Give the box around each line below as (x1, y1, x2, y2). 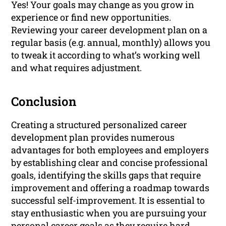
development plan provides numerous (11, 131, 175, 143)
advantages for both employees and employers (11, 143, 209, 156)
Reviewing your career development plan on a (11, 23, 208, 36)
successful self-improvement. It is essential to (11, 194, 205, 206)
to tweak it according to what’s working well (11, 48, 201, 61)
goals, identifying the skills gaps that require (11, 168, 201, 181)
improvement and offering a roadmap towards (11, 181, 210, 194)
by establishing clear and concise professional (11, 156, 208, 168)
